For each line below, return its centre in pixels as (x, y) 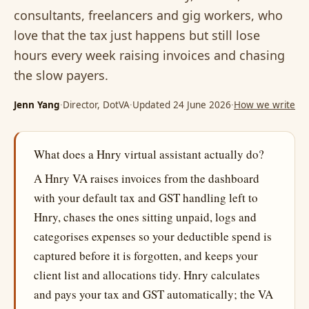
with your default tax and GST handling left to (146, 198)
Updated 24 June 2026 (182, 105)
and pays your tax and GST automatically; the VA (153, 294)
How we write (265, 105)
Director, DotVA (96, 105)
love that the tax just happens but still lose (137, 35)
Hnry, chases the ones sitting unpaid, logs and (145, 217)
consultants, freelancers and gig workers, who (148, 15)
